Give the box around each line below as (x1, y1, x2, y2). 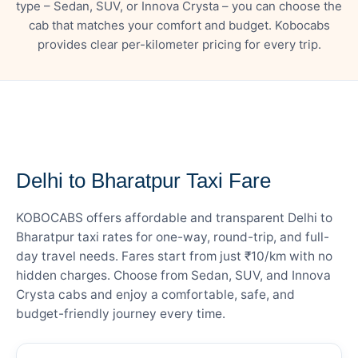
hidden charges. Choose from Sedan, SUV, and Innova (16, 267, 331, 283)
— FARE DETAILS (16, 142, 117, 154)
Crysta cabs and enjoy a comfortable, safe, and (16, 286, 295, 302)
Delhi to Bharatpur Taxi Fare (16, 168, 271, 193)
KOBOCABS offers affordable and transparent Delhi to (16, 209, 332, 225)
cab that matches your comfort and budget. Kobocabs (28, 17, 330, 33)
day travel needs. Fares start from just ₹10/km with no (16, 248, 332, 264)
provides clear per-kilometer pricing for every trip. (37, 36, 321, 52)
